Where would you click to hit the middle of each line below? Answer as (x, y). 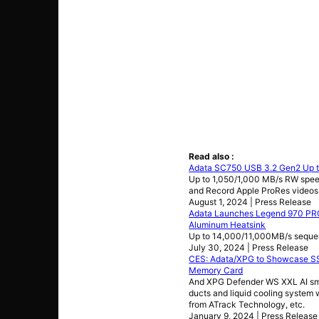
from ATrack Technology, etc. (247, 304)
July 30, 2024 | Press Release (249, 247)
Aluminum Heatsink (228, 224)
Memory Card (216, 270)
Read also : (212, 156)
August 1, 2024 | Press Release (250, 202)
